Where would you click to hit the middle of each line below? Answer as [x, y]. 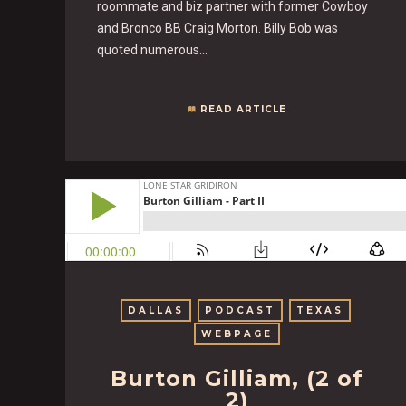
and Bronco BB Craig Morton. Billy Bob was [217, 28]
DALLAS [156, 310]
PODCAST [241, 310]
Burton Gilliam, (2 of [237, 378]
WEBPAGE [237, 333]
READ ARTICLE [243, 109]
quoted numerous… [152, 49]
